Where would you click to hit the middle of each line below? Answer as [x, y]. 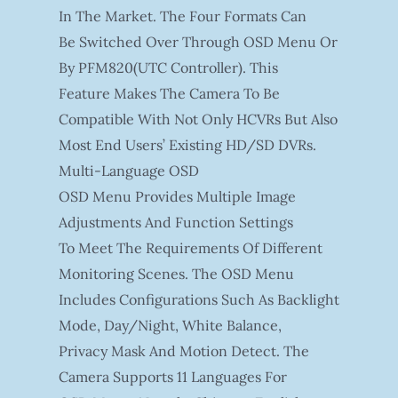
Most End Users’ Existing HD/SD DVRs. [187, 144]
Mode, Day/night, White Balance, [170, 325]
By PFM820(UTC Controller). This [168, 67]
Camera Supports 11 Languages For [172, 376]
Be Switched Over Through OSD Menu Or [198, 41]
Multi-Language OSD [128, 170]
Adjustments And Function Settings [175, 222]
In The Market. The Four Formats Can [182, 16]
